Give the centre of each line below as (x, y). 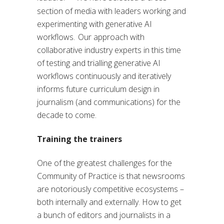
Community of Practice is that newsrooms (111, 176)
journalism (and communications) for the (109, 102)
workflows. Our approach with (91, 37)
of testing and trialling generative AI (99, 63)
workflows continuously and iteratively (104, 76)
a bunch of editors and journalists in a (104, 215)
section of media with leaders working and (111, 11)
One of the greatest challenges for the (104, 163)
